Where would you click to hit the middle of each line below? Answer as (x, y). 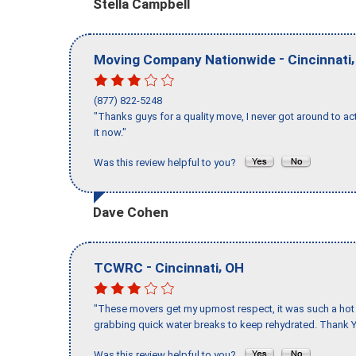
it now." (110, 133)
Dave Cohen (131, 212)
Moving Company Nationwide (185, 59)
